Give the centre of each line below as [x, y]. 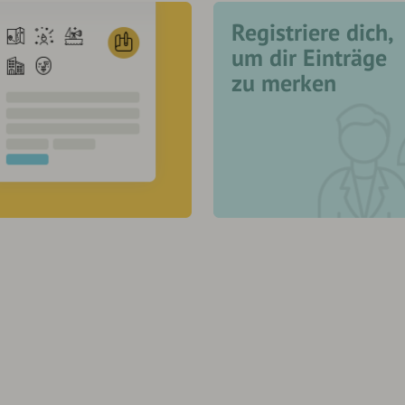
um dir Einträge [309, 58]
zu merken [284, 83]
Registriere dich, [313, 33]
